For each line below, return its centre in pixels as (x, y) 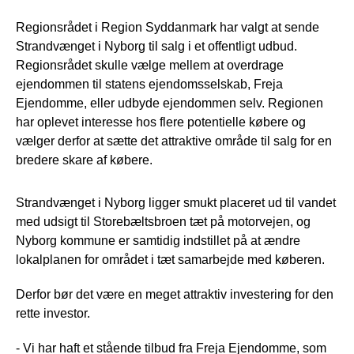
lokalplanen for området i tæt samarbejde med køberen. (170, 259)
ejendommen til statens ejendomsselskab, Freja (149, 84)
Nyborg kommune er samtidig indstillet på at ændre (158, 240)
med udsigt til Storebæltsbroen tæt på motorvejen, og (163, 221)
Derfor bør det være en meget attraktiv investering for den (175, 294)
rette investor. (53, 313)
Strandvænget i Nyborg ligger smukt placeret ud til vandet (176, 202)
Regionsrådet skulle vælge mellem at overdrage (150, 65)
